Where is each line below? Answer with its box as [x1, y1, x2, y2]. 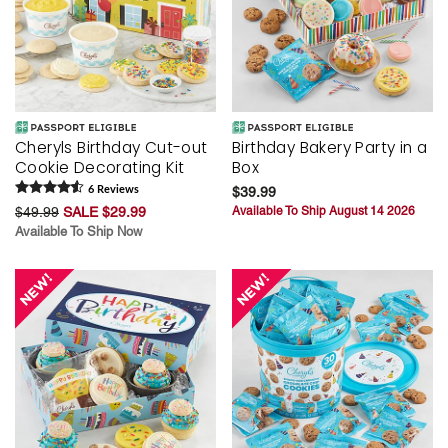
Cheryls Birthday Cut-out [15, 137, 208, 159]
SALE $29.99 [63, 204, 146, 221]
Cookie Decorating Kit [15, 157, 185, 179]
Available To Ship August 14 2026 [232, 204, 415, 219]
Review [94, 184, 134, 196]
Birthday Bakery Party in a [232, 137, 428, 159]
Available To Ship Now [15, 224, 142, 240]
